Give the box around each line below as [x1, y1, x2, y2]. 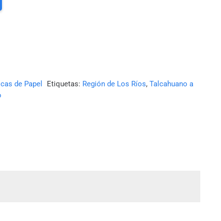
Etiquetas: [46, 79, 82, 89]
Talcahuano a [149, 79, 193, 89]
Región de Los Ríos [82, 79, 146, 89]
